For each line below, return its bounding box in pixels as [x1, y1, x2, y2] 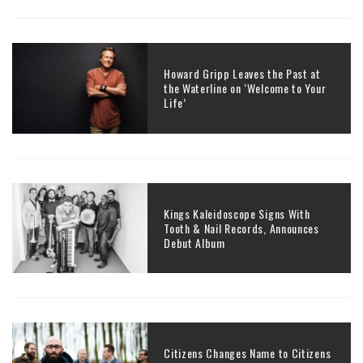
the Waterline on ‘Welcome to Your [164, 79, 327, 97]
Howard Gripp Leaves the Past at [164, 65, 321, 83]
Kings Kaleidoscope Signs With [164, 204, 310, 222]
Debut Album [164, 233, 225, 251]
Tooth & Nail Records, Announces [164, 219, 319, 237]
